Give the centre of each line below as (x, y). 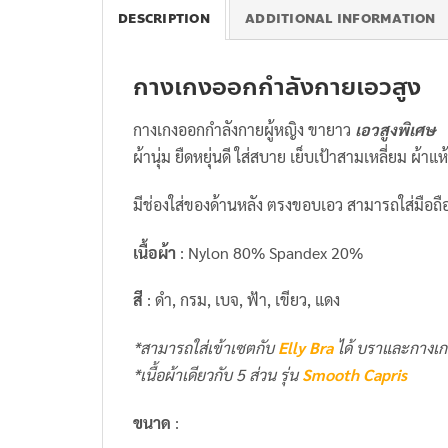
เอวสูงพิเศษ (395, 130)
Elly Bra (305, 348)
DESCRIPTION (164, 19)
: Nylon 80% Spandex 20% (269, 252)
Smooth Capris (354, 375)
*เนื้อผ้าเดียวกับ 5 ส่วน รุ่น (217, 375)
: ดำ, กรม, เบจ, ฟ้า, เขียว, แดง (241, 300)
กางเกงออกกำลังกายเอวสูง (277, 87)
